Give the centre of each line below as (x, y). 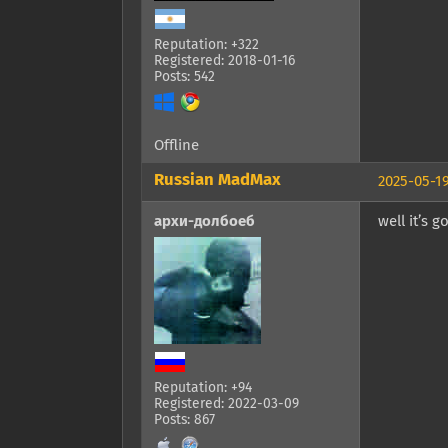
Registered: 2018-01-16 (224, 61)
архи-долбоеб (204, 222)
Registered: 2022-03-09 (226, 404)
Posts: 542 (184, 77)
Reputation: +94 (203, 388)
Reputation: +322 (206, 45)
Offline (176, 146)
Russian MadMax (217, 181)
